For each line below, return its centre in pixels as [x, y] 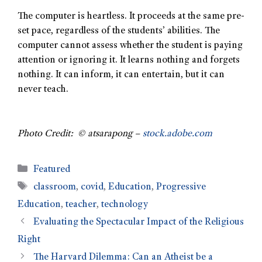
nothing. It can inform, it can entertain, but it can [121, 75]
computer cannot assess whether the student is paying [130, 46]
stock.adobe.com [177, 134]
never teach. [43, 90]
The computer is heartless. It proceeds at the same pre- [131, 17]
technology [125, 205]
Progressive [181, 187]
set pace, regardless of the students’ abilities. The [119, 32]
